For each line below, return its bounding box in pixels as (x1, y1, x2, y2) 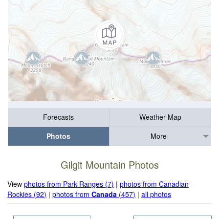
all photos (141, 189, 172, 199)
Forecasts (43, 112, 74, 122)
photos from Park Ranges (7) (24, 178, 114, 189)
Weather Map (139, 112, 181, 122)
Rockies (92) (7, 189, 47, 199)
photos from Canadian (120, 178, 189, 189)
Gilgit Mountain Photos (60, 157, 159, 172)
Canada (91, 189, 117, 199)
